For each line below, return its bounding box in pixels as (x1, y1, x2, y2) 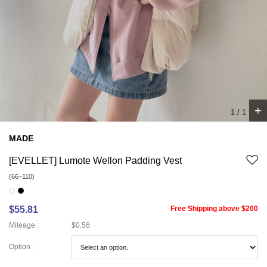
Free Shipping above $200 (170, 204, 258, 213)
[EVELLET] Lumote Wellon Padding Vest (9, 155, 182, 166)
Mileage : (9, 221, 39, 229)
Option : (9, 243, 34, 252)
